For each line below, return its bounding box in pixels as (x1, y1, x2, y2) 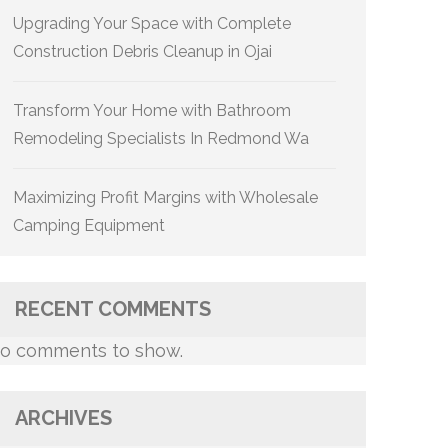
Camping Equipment (13, 216, 165, 235)
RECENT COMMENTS (15, 297, 211, 321)
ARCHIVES (15, 406, 112, 430)
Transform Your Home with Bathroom (13, 101, 291, 120)
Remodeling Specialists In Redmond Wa (13, 129, 309, 148)
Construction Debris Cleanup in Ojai (13, 42, 272, 61)
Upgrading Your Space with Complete (13, 14, 291, 33)
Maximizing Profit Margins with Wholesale (13, 188, 318, 207)
